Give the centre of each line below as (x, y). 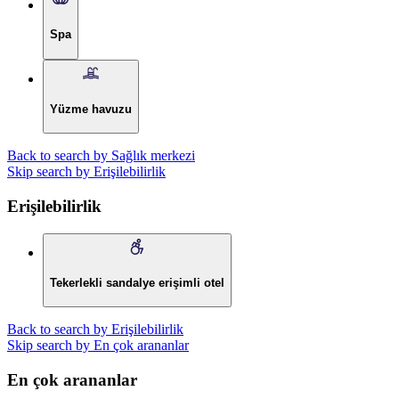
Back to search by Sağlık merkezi (101, 156)
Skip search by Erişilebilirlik (86, 172)
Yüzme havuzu (91, 109)
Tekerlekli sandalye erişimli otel (137, 282)
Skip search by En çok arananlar (98, 346)
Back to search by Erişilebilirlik (95, 330)
